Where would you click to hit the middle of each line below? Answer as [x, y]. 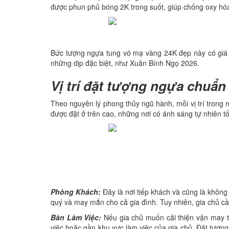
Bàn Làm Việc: [76, 217]
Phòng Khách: [76, 191]
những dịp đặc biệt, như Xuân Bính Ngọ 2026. [125, 63]
